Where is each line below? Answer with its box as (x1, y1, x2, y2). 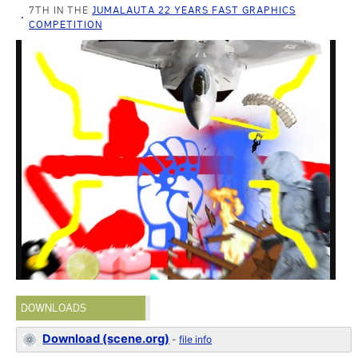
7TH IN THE (29, 4, 93, 16)
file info (179, 333, 213, 345)
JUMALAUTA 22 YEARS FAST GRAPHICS (92, 4, 296, 16)
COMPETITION (29, 18, 103, 30)
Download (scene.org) (42, 332, 170, 346)
